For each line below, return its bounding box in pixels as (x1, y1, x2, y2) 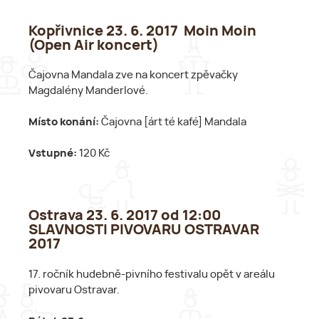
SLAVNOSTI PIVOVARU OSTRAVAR (28, 223, 259, 238)
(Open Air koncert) (28, 38, 159, 53)
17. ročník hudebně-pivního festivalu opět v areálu (28, 269, 275, 280)
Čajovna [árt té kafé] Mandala (101, 117, 246, 128)
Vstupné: (28, 148, 77, 159)
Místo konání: (28, 117, 101, 128)
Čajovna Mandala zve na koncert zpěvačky (28, 70, 238, 81)
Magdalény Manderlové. (28, 85, 148, 97)
